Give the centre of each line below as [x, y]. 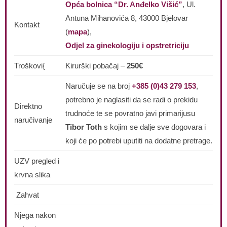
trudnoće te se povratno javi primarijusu [130, 113]
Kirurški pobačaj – [95, 66]
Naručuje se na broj [99, 86]
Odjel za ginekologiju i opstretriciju [127, 45]
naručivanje [33, 120]
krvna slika [32, 175]
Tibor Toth [84, 127]
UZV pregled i [37, 161]
